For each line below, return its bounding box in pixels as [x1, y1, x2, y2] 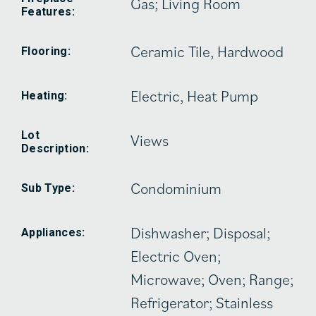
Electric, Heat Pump [130, 85, 259, 106]
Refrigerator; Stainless [130, 291, 274, 312]
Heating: [21, 88, 68, 102]
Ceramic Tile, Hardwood [130, 40, 284, 61]
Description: [21, 141, 89, 155]
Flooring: [21, 44, 71, 58]
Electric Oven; [130, 245, 221, 266]
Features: [21, 4, 75, 18]
